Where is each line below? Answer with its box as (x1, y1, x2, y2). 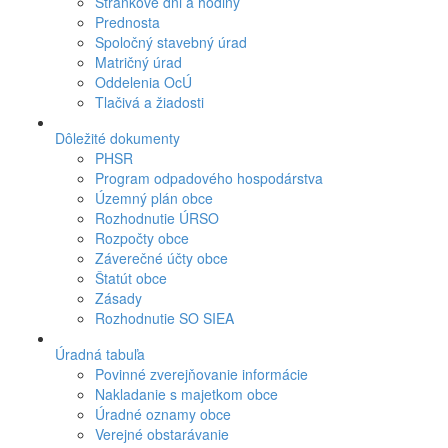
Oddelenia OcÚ (95, 71, 192, 92)
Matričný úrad (95, 51, 182, 72)
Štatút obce (95, 267, 167, 288)
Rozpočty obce (95, 227, 189, 248)
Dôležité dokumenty (55, 127, 180, 148)
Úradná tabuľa (55, 343, 145, 364)
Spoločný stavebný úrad (95, 31, 247, 52)
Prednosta (95, 11, 160, 32)
